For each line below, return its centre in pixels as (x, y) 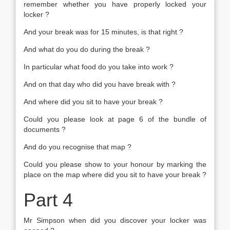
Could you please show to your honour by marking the (115, 164)
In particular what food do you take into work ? (99, 67)
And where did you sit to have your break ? (93, 102)
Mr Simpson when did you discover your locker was (115, 220)
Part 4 (48, 200)
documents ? (45, 129)
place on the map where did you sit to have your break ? (115, 175)
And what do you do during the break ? (87, 49)
